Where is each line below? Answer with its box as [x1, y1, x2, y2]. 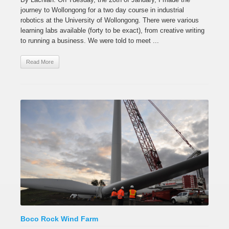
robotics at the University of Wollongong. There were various [20, 16, 199, 24]
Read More [26, 59, 54, 65]
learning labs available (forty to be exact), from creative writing [20, 27, 204, 34]
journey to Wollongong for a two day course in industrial [20, 6, 184, 14]
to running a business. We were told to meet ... [20, 37, 159, 44]
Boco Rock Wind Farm [20, 215, 98, 223]
